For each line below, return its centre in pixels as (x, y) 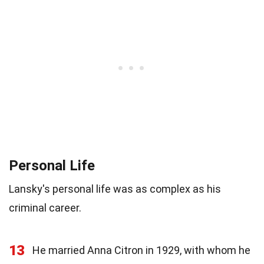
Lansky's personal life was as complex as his (115, 189)
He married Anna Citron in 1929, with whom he (141, 250)
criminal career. (45, 207)
